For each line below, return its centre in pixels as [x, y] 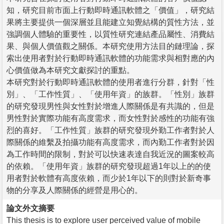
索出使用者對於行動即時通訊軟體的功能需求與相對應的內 [110, 58]
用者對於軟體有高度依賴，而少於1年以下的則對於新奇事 [109, 178]
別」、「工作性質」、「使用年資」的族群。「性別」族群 [110, 94]
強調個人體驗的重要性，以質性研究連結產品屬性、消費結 [110, 34]
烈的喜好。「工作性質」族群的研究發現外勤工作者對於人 [110, 130]
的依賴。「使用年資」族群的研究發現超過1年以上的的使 [109, 166]
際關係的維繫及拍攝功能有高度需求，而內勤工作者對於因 [110, 142]
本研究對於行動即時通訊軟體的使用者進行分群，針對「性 [110, 82]
